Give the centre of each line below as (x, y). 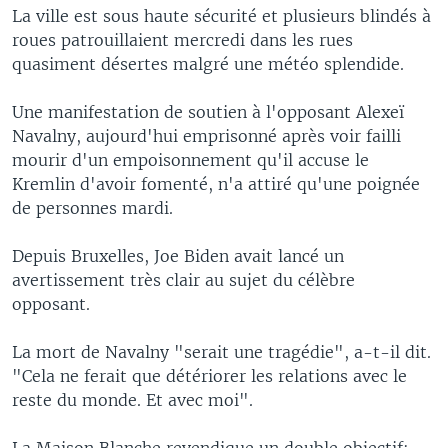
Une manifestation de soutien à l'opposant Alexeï (208, 111)
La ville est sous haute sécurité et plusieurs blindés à (221, 15)
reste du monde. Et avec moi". (132, 399)
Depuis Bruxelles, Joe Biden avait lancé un (178, 255)
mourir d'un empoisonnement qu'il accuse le (190, 159)
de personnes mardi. (92, 207)
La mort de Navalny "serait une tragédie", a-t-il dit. (221, 351)
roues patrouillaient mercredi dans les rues (182, 39)
